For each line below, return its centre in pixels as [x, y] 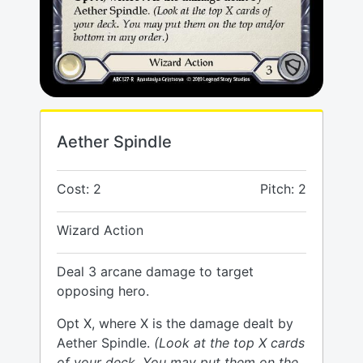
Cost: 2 [79, 189]
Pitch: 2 [283, 189]
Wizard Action [100, 231]
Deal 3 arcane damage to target [155, 272]
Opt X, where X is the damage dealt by [175, 324]
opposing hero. [103, 291]
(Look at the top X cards [229, 343]
